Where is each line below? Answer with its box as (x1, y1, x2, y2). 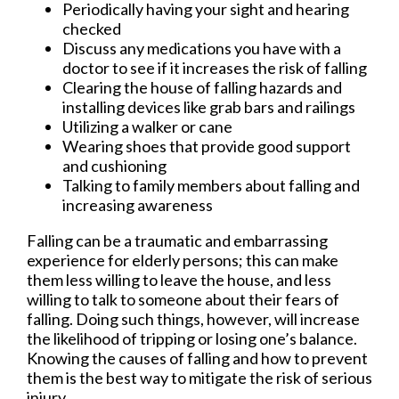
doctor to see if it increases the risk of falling (62, 57, 367, 77)
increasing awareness (62, 194, 213, 215)
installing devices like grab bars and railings (62, 96, 355, 117)
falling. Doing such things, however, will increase (27, 308, 360, 329)
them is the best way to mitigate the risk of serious (27, 367, 372, 387)
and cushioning (62, 155, 167, 175)
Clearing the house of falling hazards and (62, 77, 342, 97)
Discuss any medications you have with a (62, 37, 341, 58)
